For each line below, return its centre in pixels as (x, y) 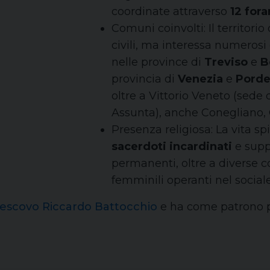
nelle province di (158, 62)
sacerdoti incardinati (172, 146)
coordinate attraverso (171, 11)
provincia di (145, 79)
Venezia (200, 79)
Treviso (226, 62)
